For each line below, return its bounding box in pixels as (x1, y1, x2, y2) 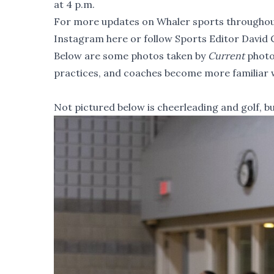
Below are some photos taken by (54, 50, 208, 62)
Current (208, 50, 245, 62)
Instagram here (54, 32, 128, 45)
